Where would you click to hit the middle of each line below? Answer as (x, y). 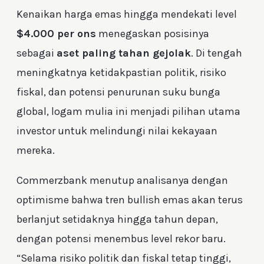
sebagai (37, 53)
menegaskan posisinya (153, 34)
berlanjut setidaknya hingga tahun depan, (117, 220)
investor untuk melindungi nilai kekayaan (117, 131)
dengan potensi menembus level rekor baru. (121, 239)
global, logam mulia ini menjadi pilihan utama (128, 112)
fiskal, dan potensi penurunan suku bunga (118, 92)
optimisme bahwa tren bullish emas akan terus (130, 200)
